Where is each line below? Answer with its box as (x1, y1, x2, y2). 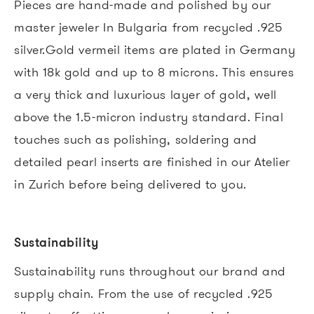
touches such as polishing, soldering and (14, 130, 257, 147)
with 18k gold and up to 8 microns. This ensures (14, 63, 294, 80)
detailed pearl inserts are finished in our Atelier (14, 153, 291, 170)
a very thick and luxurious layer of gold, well (14, 86, 277, 102)
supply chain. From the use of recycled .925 (14, 285, 273, 301)
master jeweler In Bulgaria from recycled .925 (14, 18, 283, 35)
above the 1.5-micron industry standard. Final (14, 108, 284, 125)
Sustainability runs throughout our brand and (14, 262, 286, 279)
